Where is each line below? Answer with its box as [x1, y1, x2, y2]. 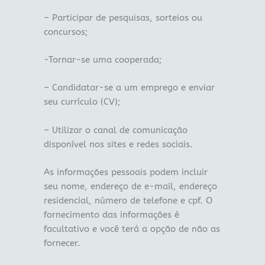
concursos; [43, 27, 88, 37]
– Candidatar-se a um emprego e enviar [43, 83, 215, 93]
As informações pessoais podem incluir [43, 167, 208, 178]
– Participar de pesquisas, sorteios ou [43, 12, 202, 23]
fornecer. [43, 238, 80, 249]
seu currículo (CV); [43, 97, 121, 108]
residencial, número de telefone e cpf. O [43, 196, 212, 206]
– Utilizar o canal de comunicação [43, 125, 188, 135]
